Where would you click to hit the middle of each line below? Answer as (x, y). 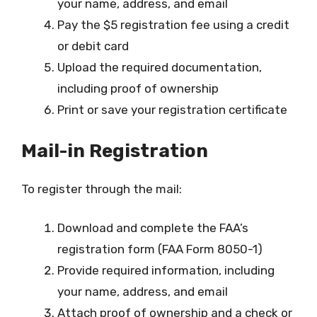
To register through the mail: (102, 189)
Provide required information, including (166, 270)
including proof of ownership (138, 88)
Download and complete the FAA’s (153, 228)
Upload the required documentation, (160, 67)
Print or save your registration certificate (172, 110)
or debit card (93, 46)
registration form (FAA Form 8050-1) (160, 249)
